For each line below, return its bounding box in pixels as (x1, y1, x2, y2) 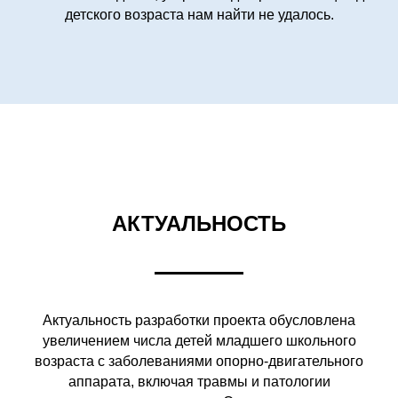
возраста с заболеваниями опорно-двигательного (35, 353, 363, 369)
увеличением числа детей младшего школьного (42, 332, 356, 348)
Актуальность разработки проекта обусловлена (43, 312, 355, 328)
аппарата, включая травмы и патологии (68, 373, 330, 389)
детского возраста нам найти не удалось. (64, 6, 334, 22)
